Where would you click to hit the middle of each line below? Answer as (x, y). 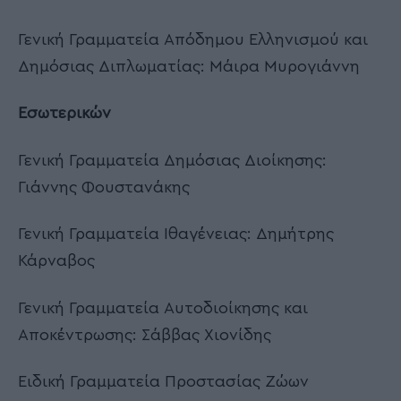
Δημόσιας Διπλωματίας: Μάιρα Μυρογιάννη (189, 66)
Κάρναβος (56, 261)
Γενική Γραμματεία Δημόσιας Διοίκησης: (172, 160)
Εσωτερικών (64, 113)
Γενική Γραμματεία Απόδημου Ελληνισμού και (193, 39)
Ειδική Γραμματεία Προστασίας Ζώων (163, 382)
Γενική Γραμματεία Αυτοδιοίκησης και (163, 307)
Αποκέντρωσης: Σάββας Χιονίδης (145, 334)
